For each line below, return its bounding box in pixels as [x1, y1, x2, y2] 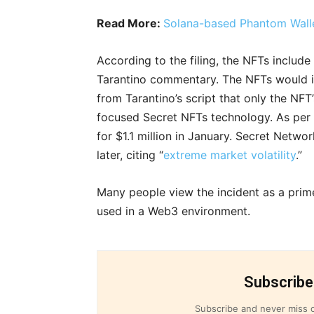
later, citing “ [97, 148, 163, 163]
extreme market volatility [163, 148, 296, 163]
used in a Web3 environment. [97, 204, 250, 219]
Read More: [97, 16, 163, 31]
